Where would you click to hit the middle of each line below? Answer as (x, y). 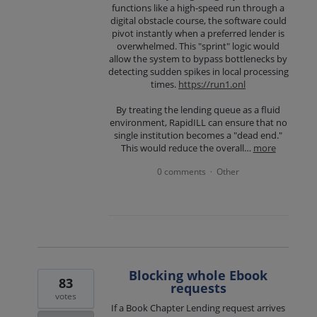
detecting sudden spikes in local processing (198, 71)
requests (198, 288)
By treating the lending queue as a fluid (198, 110)
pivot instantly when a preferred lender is (198, 33)
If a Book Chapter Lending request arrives (198, 308)
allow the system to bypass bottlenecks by (198, 58)
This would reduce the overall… (187, 148)
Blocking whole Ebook (198, 276)
